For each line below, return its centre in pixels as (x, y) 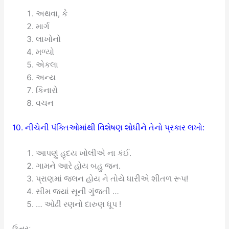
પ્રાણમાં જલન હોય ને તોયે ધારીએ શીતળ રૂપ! (112, 178)
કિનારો (47, 90)
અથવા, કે (52, 13)
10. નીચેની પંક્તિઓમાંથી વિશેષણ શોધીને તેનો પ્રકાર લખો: (108, 128)
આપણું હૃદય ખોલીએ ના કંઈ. (84, 153)
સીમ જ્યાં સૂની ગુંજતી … (78, 191)
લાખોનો (49, 39)
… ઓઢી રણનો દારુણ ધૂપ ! (79, 204)
